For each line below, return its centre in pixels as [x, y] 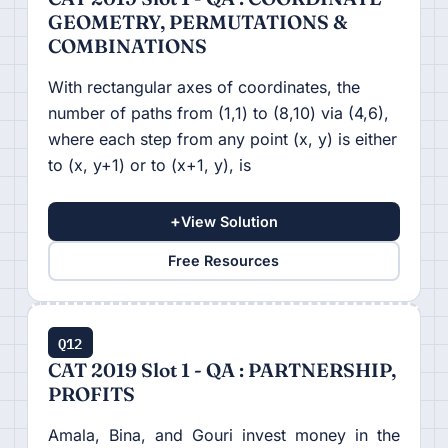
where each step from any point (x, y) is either [222, 138]
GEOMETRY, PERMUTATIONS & [197, 21]
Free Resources [224, 260]
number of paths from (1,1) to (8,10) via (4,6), [218, 112]
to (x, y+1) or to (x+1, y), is [149, 164]
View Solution [229, 221]
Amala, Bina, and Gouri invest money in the [224, 434]
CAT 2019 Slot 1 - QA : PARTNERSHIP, [221, 369]
